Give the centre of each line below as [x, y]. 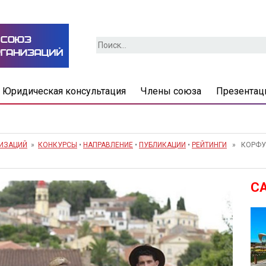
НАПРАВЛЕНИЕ [108, 145]
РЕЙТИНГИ [209, 145]
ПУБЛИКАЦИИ [162, 145]
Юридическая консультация [64, 91]
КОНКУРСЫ [58, 145]
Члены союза [171, 91]
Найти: [110, 43]
